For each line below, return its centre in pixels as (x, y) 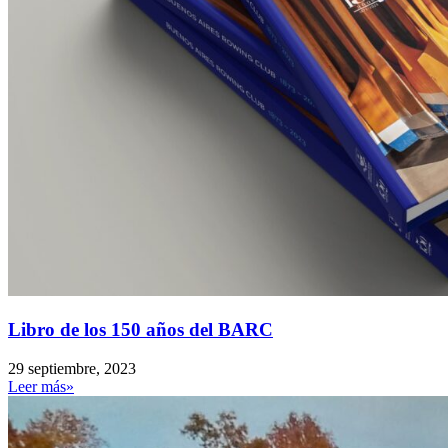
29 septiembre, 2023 (72, 368)
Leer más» (41, 386)
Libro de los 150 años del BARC (140, 329)
